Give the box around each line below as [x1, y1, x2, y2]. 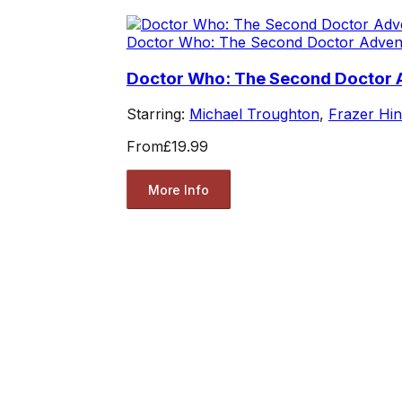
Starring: [126, 105, 189, 124]
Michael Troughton [188, 105, 319, 124]
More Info [147, 181, 209, 197]
